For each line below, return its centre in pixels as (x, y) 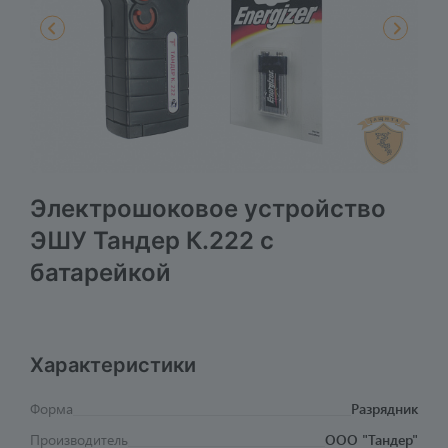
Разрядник (384, 409)
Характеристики (113, 365)
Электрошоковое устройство (208, 209)
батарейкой (100, 273)
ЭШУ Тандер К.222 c (152, 241)
